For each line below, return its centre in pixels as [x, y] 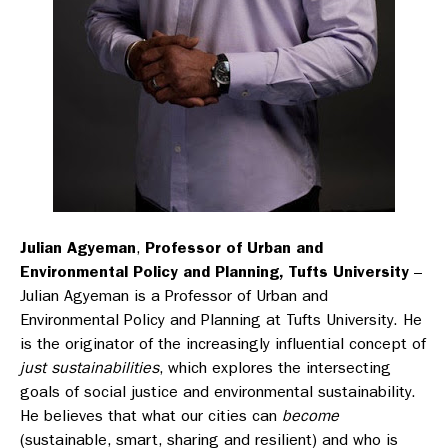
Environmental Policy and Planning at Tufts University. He [221, 320]
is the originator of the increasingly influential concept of [223, 344]
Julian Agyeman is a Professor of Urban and [174, 296]
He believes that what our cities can [151, 416]
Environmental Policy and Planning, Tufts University [214, 272]
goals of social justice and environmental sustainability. [218, 392]
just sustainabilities [89, 368]
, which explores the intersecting [275, 368]
